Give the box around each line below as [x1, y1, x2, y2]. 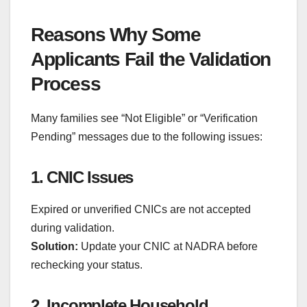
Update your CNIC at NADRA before [78, 240, 258, 252]
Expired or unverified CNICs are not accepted [31, 203, 251, 215]
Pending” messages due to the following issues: [31, 130, 262, 143]
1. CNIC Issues [31, 167, 134, 186]
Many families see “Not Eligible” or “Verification [31, 112, 258, 124]
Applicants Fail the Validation [31, 48, 271, 70]
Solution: [31, 240, 78, 252]
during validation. [31, 221, 114, 234]
